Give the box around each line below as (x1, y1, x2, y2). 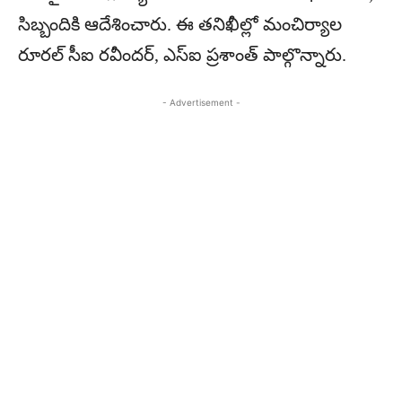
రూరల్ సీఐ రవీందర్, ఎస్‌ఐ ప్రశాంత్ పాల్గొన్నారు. (18, 45, 346, 66)
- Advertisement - (162, 97, 240, 109)
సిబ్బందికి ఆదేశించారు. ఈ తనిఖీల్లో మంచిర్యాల (18, 14, 342, 35)
